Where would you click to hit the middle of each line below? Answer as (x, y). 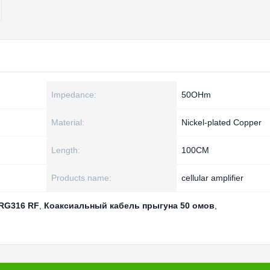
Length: (66, 150)
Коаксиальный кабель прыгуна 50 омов (129, 206)
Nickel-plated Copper (221, 122)
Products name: (81, 178)
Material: (68, 122)
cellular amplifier (212, 178)
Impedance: (74, 95)
